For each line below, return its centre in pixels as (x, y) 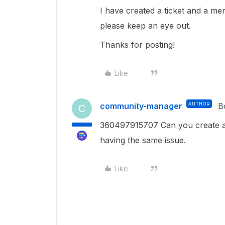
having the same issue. (143, 140)
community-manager (141, 106)
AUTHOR (199, 104)
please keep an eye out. (147, 26)
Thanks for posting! (137, 45)
